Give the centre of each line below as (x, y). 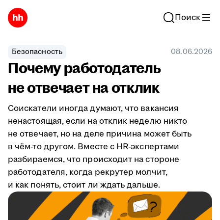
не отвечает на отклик (84, 88)
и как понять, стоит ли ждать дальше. (84, 185)
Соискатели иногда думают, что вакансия (94, 109)
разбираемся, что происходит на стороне (94, 160)
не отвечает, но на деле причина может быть (100, 134)
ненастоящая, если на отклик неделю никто (98, 121)
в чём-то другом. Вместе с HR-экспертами (94, 147)
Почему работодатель (84, 69)
